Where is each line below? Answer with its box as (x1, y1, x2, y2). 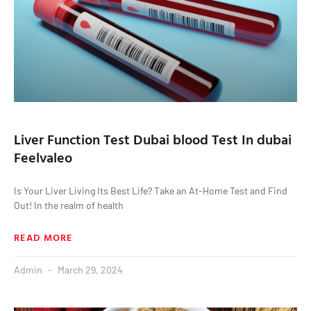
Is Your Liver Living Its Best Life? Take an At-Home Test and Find (14, 184, 287, 196)
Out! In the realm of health (14, 199, 124, 211)
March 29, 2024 (56, 263, 123, 276)
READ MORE (14, 229, 73, 244)
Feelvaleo (14, 146, 72, 167)
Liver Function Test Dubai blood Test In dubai (14, 128, 292, 149)
